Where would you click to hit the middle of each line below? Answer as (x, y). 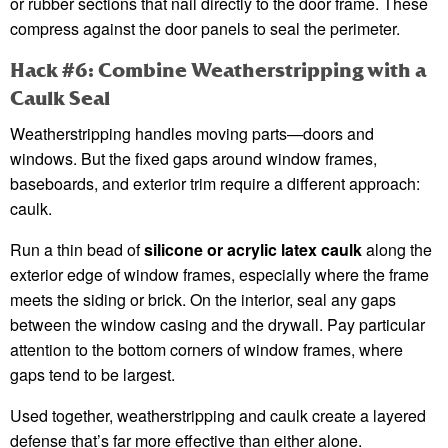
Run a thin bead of (77, 250)
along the (397, 250)
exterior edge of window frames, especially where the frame (219, 275)
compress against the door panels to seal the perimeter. (205, 29)
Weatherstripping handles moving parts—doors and (192, 134)
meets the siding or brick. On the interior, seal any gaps (203, 300)
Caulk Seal (60, 99)
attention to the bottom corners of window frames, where (206, 350)
